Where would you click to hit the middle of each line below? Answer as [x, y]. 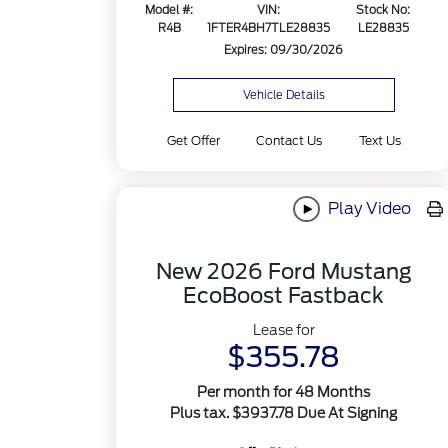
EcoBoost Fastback [284, 296]
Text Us [379, 140]
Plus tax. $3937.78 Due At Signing [284, 413]
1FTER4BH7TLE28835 [269, 28]
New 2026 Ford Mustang [283, 272]
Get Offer [194, 140]
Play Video [367, 208]
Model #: [169, 10]
